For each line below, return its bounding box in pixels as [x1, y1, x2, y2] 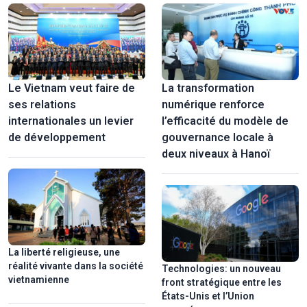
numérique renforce [162, 97, 265, 111]
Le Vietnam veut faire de [8, 81, 135, 95]
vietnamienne [8, 274, 69, 286]
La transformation [162, 81, 254, 95]
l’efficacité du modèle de [162, 114, 288, 127]
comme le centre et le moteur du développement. [8, 10, 222, 21]
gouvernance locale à [162, 130, 273, 144]
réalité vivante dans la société [8, 260, 143, 272]
